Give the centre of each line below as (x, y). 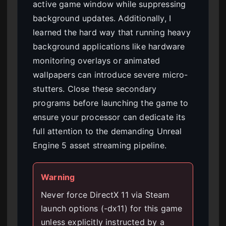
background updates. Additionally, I (102, 18)
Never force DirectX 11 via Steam (105, 195)
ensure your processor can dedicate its (109, 117)
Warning (58, 177)
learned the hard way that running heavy (112, 33)
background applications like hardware (109, 47)
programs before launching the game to (111, 103)
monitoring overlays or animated (97, 61)
